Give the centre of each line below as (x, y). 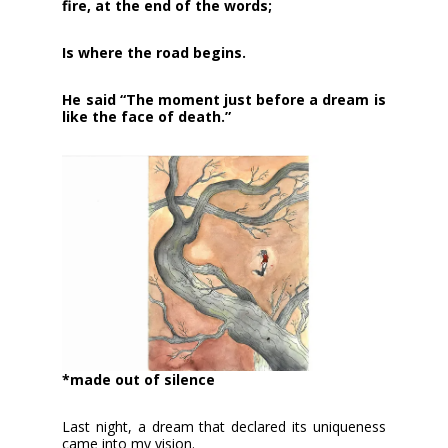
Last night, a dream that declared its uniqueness (224, 426)
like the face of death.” (147, 117)
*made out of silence (139, 379)
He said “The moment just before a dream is (224, 100)
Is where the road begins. (154, 53)
